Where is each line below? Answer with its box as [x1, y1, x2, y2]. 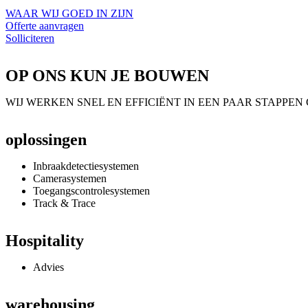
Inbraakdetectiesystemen [33, 160, 139, 173]
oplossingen [5, 131, 87, 149]
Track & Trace [33, 197, 96, 210]
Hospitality [5, 232, 84, 250]
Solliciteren [5, 32, 54, 45]
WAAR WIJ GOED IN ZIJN [5, 8, 133, 20]
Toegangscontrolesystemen [33, 185, 150, 197]
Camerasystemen [33, 173, 107, 185]
